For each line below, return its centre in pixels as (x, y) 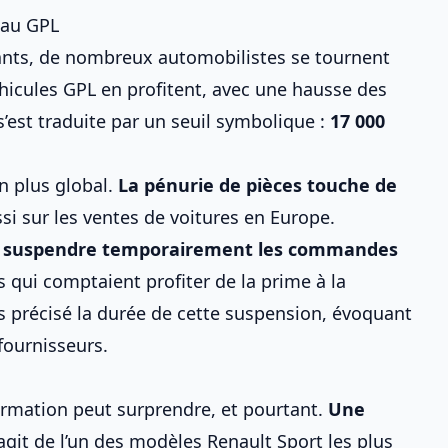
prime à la (303, 281)
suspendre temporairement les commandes (200, 249)
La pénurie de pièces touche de (257, 185)
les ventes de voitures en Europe (192, 217)
